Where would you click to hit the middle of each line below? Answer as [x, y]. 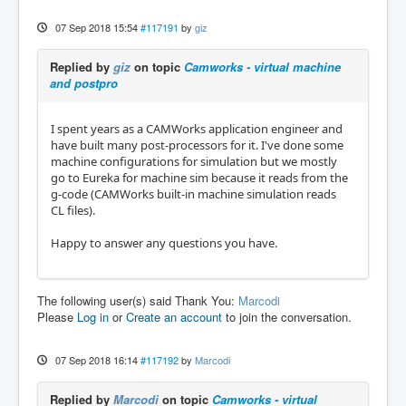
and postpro [84, 82]
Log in [93, 316]
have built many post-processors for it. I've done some [197, 145]
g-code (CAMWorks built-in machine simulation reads [193, 193]
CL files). [73, 210]
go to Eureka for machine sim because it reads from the [199, 177]
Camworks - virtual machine [262, 66]
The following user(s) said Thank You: [138, 300]
